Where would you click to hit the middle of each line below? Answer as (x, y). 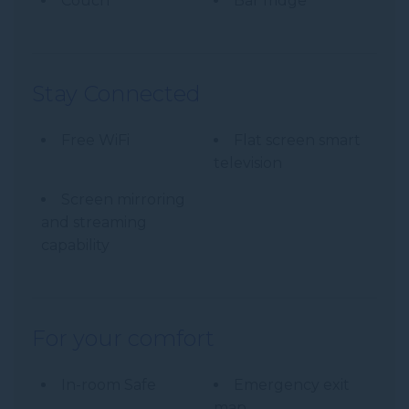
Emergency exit (292, 384)
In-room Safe (109, 384)
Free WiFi (95, 140)
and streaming (94, 222)
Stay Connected (116, 93)
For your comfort (123, 338)
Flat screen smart (297, 140)
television (248, 163)
